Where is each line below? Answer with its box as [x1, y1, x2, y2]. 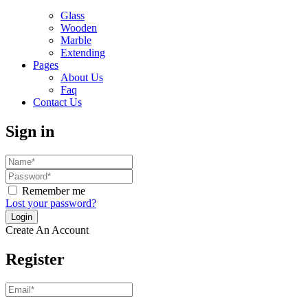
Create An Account [5, 223, 89, 236]
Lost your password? [5, 197, 96, 209]
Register [5, 250, 65, 268]
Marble [60, 34, 91, 46]
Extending [60, 46, 105, 58]
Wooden [60, 21, 97, 34]
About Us [60, 71, 103, 83]
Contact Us [33, 96, 82, 108]
